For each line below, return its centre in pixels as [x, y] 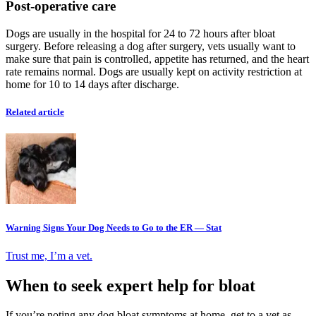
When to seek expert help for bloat [130, 285]
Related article [35, 112]
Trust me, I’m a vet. [49, 255]
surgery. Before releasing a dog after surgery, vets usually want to [151, 46]
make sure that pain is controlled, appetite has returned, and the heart [157, 59]
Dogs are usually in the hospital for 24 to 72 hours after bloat [140, 33]
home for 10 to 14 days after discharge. [92, 84]
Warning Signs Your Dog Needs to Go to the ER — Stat [114, 228]
